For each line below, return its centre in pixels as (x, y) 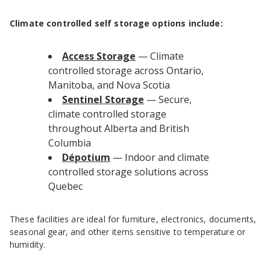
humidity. (28, 245)
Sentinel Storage (103, 100)
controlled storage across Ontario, (126, 71)
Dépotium (86, 158)
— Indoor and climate (160, 158)
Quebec (65, 187)
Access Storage (99, 56)
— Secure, (168, 100)
